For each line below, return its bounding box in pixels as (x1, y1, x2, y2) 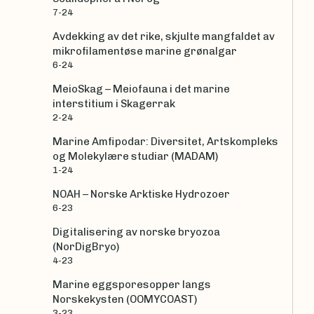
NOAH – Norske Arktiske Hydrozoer (53, 188, 230, 201)
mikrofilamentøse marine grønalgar (53, 45, 237, 58)
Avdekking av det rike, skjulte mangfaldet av (53, 30, 275, 43)
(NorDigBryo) (53, 240, 119, 254)
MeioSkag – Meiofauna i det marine (53, 83, 230, 96)
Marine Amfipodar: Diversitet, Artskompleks (53, 135, 278, 149)
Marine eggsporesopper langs (53, 278, 211, 292)
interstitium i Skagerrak (53, 97, 175, 111)
